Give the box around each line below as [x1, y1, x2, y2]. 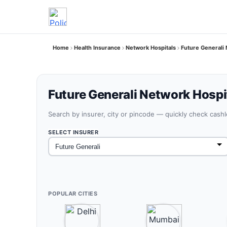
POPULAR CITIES [48, 190, 97, 197]
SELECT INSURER [48, 129, 98, 136]
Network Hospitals [126, 44, 176, 51]
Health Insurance [74, 44, 121, 51]
